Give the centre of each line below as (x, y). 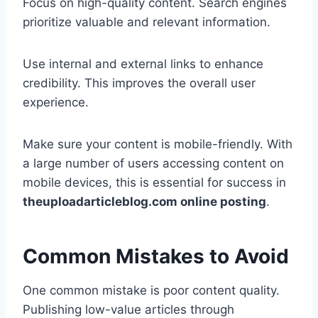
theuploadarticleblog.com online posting (144, 202)
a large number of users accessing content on (153, 164)
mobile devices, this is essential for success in (154, 183)
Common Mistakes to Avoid (156, 257)
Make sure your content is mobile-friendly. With (158, 144)
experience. (56, 103)
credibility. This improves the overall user (139, 83)
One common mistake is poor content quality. (151, 291)
